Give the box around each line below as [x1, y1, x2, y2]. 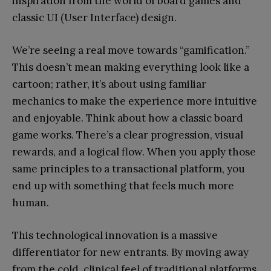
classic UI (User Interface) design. [12, 10, 177, 24]
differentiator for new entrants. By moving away [12, 245, 249, 259]
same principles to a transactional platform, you [12, 162, 245, 175]
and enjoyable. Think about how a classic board [12, 111, 243, 125]
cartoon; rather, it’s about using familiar [12, 77, 206, 91]
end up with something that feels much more [12, 178, 234, 192]
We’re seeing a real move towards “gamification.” [12, 43, 250, 57]
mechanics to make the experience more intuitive [12, 94, 257, 108]
